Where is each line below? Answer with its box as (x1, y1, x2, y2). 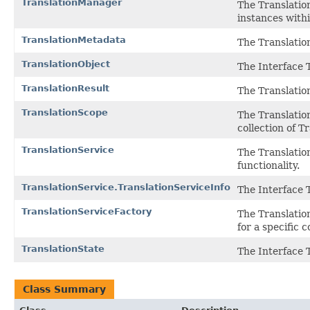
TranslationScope (21, 107, 108, 118)
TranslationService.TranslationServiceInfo (21, 181, 230, 192)
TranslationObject (21, 58, 110, 69)
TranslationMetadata (21, 34, 126, 45)
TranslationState (21, 243, 104, 254)
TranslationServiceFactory (21, 206, 152, 217)
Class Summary (23, 283, 106, 295)
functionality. (237, 159, 300, 171)
